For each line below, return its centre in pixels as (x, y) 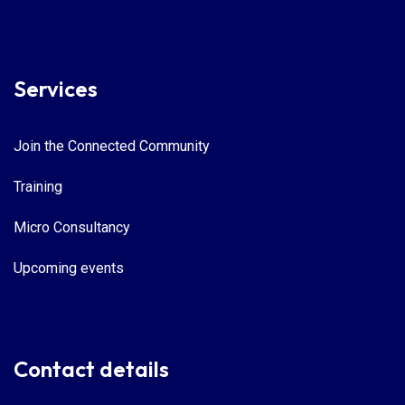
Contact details (91, 369)
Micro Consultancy (72, 228)
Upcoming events (69, 268)
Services (56, 89)
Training (38, 187)
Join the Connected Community (112, 146)
